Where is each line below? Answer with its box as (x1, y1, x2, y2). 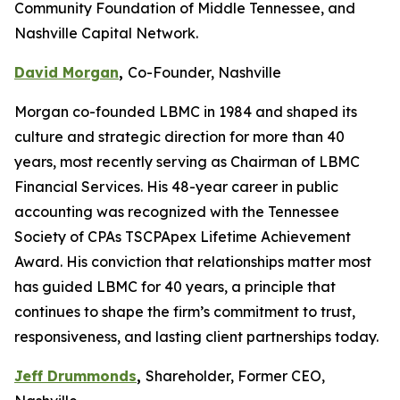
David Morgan (14, 63, 119, 81)
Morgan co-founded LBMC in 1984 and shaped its (14, 103, 357, 121)
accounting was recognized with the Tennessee (14, 203, 339, 221)
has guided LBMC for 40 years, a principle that (14, 278, 336, 296)
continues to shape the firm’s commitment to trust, (14, 303, 355, 321)
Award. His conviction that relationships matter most (14, 253, 371, 271)
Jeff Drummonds (14, 367, 137, 385)
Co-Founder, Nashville (128, 63, 281, 81)
